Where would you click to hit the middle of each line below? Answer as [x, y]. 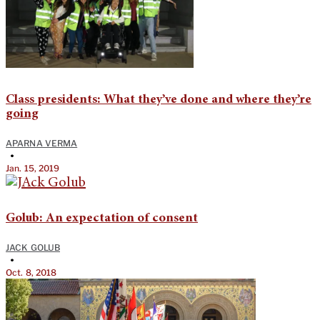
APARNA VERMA [42, 143]
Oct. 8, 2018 [31, 272]
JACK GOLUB [33, 247]
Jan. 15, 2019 [33, 168]
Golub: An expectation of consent [102, 218]
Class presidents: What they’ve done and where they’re [159, 100]
